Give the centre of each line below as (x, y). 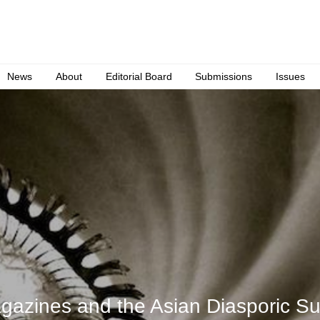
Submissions (224, 77)
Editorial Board (139, 77)
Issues (291, 77)
